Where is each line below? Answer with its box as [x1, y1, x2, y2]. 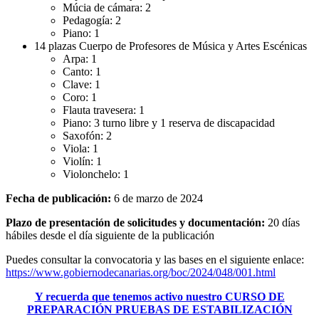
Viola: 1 [63, 142, 98, 155]
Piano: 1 [63, 26, 100, 39]
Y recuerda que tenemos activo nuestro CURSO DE [34, 290, 285, 303]
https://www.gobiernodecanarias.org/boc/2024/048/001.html [6, 266, 276, 278]
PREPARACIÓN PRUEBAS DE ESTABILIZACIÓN [26, 303, 293, 315]
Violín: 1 [63, 155, 102, 167]
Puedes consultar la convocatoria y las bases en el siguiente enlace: [6, 253, 304, 266]
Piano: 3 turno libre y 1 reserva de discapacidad [63, 116, 275, 129]
